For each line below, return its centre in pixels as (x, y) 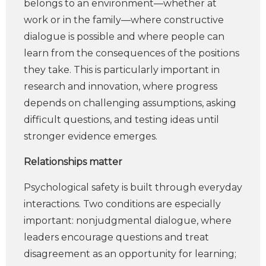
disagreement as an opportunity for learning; (130, 254)
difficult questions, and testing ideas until (121, 120)
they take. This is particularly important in (122, 70)
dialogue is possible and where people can (124, 37)
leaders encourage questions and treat (116, 237)
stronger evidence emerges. (91, 136)
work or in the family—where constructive (124, 20)
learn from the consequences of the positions (132, 53)
